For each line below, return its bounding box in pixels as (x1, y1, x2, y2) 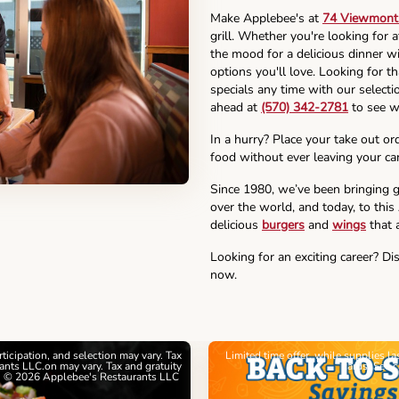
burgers (262, 216, 305, 234)
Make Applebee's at (210, 10, 322, 28)
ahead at (210, 99, 261, 117)
